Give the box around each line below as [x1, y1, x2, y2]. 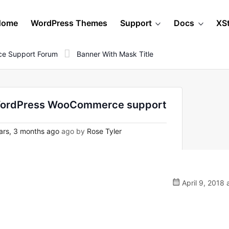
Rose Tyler [87, 127, 122, 135]
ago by [59, 127, 87, 135]
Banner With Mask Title [77, 49, 153, 58]
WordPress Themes [31, 18, 107, 28]
